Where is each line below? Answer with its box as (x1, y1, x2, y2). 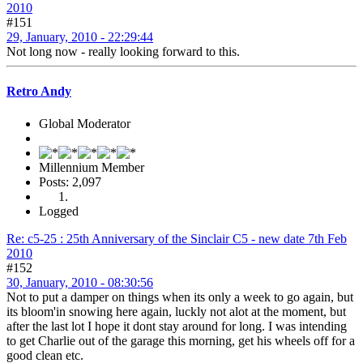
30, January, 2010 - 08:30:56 (6, 275, 153, 289)
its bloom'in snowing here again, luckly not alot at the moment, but (6, 304, 346, 318)
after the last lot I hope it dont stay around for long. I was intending (6, 318, 347, 333)
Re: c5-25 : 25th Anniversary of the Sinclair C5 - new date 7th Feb (6, 231, 347, 246)
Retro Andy (6, 84, 71, 99)
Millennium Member (39, 160, 144, 174)
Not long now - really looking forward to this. (6, 45, 240, 58)
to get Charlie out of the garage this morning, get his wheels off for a (6, 333, 355, 348)
